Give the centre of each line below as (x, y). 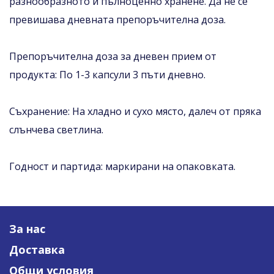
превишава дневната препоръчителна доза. (117, 19)
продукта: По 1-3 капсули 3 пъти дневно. (107, 74)
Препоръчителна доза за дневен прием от (113, 56)
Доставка (37, 249)
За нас (27, 228)
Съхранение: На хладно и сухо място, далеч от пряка (135, 111)
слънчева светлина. (56, 129)
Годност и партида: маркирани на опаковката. (122, 166)
